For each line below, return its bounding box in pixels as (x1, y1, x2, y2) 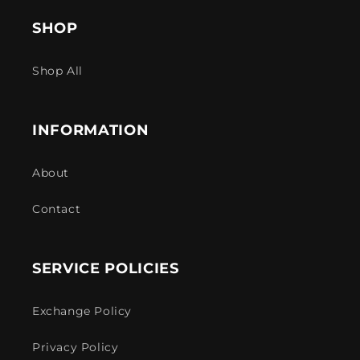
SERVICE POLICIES (32, 260, 179, 276)
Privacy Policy (32, 340, 119, 354)
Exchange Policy (32, 304, 132, 318)
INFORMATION (32, 121, 149, 138)
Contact (32, 202, 81, 216)
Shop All (32, 63, 83, 78)
